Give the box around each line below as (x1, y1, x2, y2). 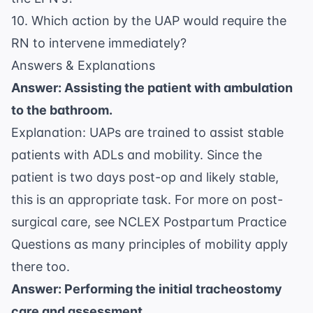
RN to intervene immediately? (11, 36, 187, 51)
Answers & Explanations (11, 58, 155, 73)
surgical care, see (11, 214, 118, 230)
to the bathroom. (11, 103, 112, 118)
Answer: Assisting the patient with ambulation (11, 80, 293, 96)
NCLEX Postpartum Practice (118, 214, 286, 230)
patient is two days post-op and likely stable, (11, 170, 279, 185)
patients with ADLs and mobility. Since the (11, 147, 262, 163)
